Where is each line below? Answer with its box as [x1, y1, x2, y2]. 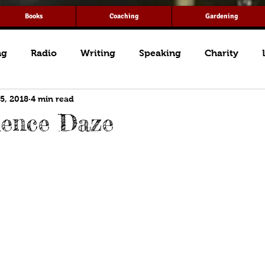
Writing [80, 48, 115, 58]
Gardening [205, 12, 238, 21]
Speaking [139, 48, 181, 58]
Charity [205, 48, 238, 58]
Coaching [109, 12, 138, 21]
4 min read [31, 93, 74, 104]
